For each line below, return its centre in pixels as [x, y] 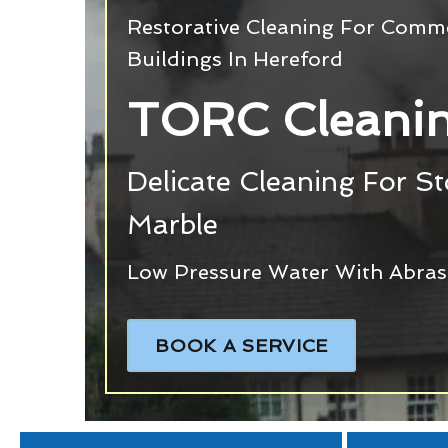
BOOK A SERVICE [242, 345]
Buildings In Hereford [235, 58]
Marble [173, 223]
